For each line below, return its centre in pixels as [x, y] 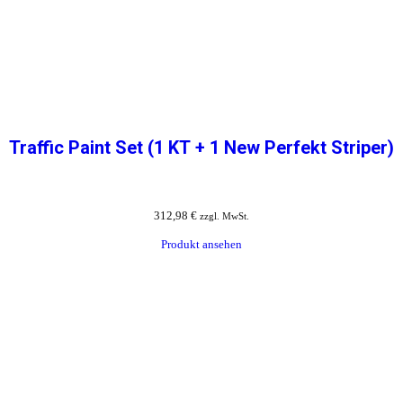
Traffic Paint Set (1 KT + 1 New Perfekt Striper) [201, 148]
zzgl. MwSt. [224, 216]
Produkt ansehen [201, 245]
